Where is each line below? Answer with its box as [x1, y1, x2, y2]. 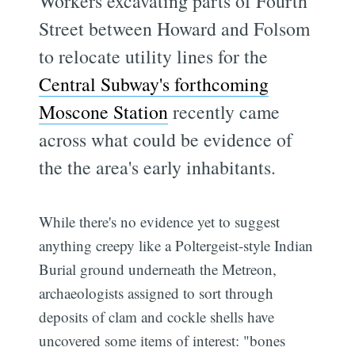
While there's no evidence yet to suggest [39, 211, 281, 231]
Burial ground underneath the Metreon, [39, 258, 277, 279]
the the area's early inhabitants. [39, 154, 277, 180]
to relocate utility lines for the [39, 43, 269, 69]
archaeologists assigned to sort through [39, 282, 274, 303]
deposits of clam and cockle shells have [39, 306, 275, 326]
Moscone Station [39, 98, 169, 124]
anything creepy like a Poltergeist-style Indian [39, 235, 314, 255]
